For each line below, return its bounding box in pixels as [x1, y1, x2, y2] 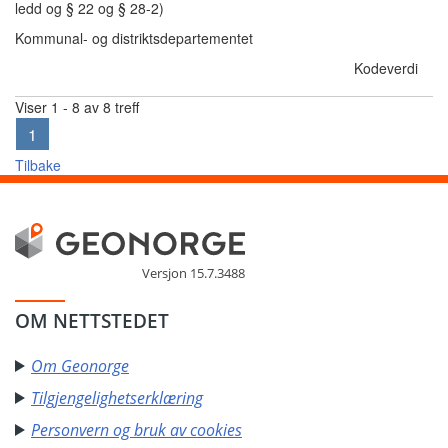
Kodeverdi [354, 58, 418, 78]
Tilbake [15, 155, 61, 175]
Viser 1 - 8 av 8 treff [15, 97, 139, 117]
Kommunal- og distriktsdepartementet [15, 28, 253, 48]
